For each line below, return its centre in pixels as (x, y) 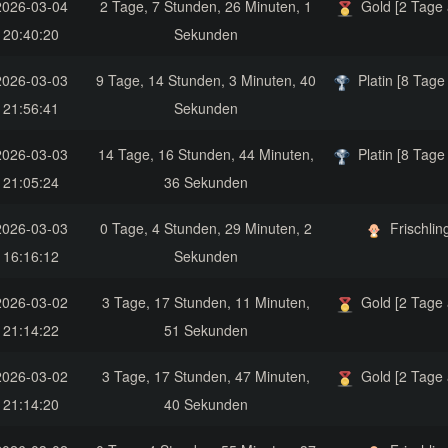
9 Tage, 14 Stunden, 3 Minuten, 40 (206, 80)
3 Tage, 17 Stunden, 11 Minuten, (206, 302)
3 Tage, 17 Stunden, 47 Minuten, (206, 376)
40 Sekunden (206, 404)
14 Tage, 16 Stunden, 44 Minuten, (206, 154)
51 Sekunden (206, 330)
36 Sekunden (206, 182)
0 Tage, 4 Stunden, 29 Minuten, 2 (206, 228)
